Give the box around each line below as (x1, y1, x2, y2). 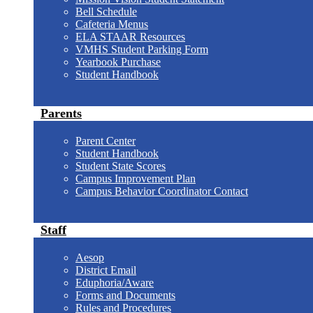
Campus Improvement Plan (75, 173, 196, 184)
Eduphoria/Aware (75, 277, 154, 289)
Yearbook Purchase (75, 56, 161, 68)
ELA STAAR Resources (75, 31, 185, 43)
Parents (41, 106, 82, 120)
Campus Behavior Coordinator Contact (75, 185, 248, 197)
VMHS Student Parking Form (75, 43, 208, 55)
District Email (75, 264, 136, 276)
